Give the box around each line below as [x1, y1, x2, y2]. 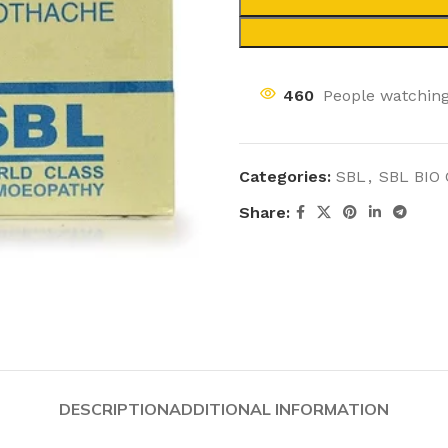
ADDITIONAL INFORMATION [169, 399, 389, 419]
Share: [239, 203, 290, 222]
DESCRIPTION [59, 399, 169, 419]
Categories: [239, 167, 331, 186]
